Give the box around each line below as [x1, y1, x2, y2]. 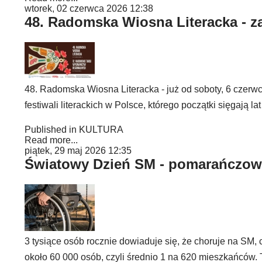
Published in [25, 125, 77, 135]
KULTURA [79, 125, 123, 135]
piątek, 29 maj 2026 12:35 [25, 146, 132, 156]
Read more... [25, 135, 78, 145]
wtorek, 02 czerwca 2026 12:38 [25, 4, 153, 13]
